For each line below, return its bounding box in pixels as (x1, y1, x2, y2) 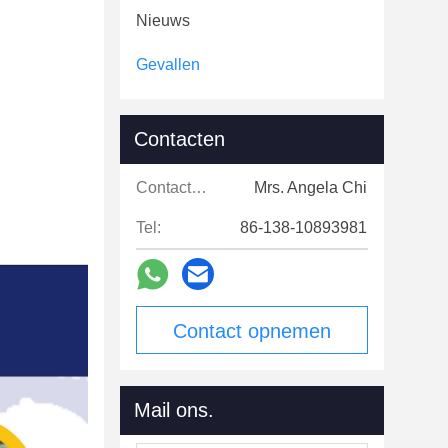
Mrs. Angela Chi (254, 179, 367, 196)
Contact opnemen (173, 320, 331, 342)
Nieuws (136, 12, 190, 29)
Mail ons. (134, 399, 214, 421)
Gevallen (136, 56, 200, 73)
